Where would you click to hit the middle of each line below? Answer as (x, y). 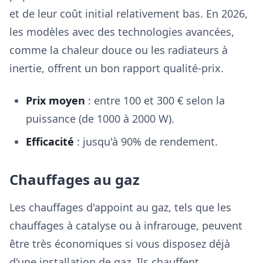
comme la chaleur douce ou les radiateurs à (119, 50)
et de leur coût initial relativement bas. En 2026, (129, 14)
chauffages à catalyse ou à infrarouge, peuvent (126, 225)
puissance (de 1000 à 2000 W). (100, 119)
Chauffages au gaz (75, 179)
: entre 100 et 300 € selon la (155, 100)
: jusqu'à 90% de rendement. (146, 141)
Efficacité (50, 141)
